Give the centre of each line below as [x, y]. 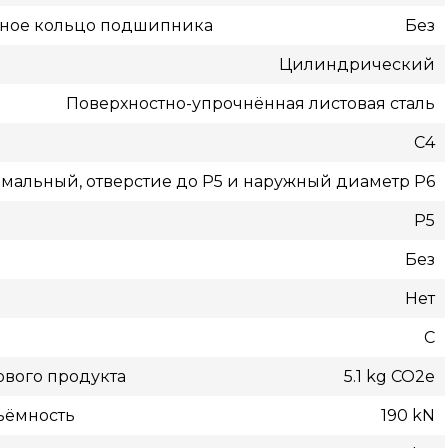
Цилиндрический [356, 64]
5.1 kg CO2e [389, 376]
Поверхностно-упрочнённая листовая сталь [250, 103]
